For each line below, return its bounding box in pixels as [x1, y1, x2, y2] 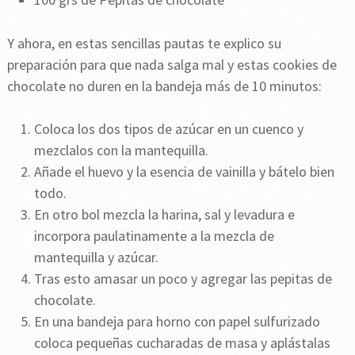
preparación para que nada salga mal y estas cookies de [6, 55, 337, 74]
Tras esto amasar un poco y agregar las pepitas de [34, 269, 333, 288]
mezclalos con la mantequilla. [34, 141, 209, 160]
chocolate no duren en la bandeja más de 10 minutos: [6, 77, 322, 96]
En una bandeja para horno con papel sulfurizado [34, 312, 321, 331]
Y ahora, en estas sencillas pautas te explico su [6, 34, 281, 53]
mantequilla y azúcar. [34, 248, 159, 267]
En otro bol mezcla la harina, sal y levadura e [34, 205, 296, 224]
